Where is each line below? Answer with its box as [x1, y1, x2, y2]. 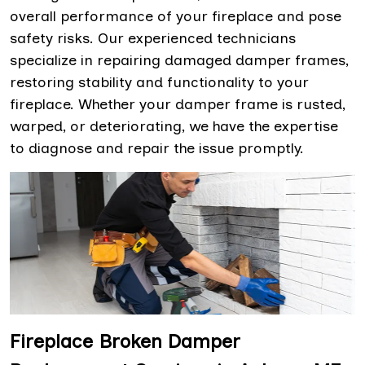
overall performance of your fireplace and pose [10, 7, 341, 26]
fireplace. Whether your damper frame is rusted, [10, 95, 345, 114]
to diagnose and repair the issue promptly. [10, 139, 304, 158]
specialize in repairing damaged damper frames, [10, 51, 349, 70]
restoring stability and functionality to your [10, 73, 309, 92]
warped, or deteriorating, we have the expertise [10, 117, 338, 136]
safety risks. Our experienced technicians [10, 29, 296, 48]
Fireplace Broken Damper [10, 328, 240, 353]
